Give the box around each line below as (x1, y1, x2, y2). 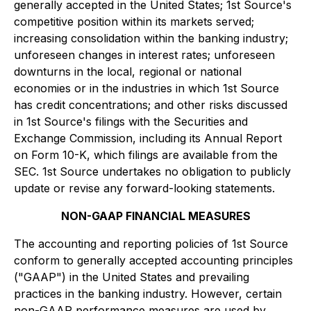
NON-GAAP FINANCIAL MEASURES (60, 209, 251, 223)
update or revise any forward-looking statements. (14, 181, 275, 195)
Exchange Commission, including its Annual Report (14, 131, 282, 145)
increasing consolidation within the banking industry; (14, 31, 288, 45)
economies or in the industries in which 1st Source (14, 81, 279, 95)
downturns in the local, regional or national (14, 65, 242, 78)
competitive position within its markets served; (14, 15, 254, 28)
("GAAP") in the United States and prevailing (14, 270, 249, 284)
